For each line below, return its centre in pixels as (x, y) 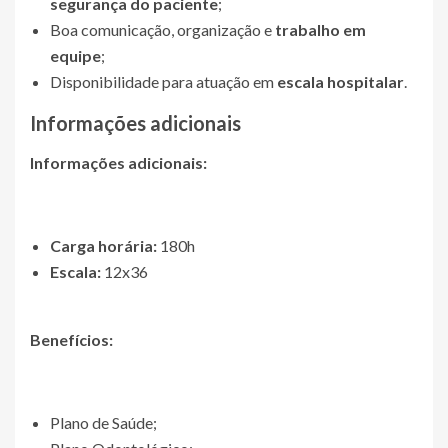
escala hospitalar (340, 81)
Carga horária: (103, 245)
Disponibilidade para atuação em (163, 81)
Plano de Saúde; (103, 422)
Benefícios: (71, 339)
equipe (75, 55)
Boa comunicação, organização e (162, 29)
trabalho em (320, 29)
